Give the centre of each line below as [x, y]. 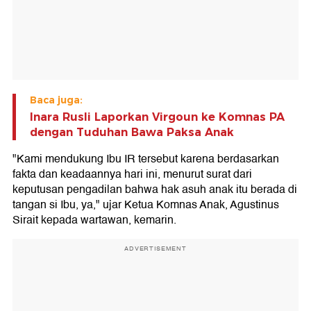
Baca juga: [56, 100]
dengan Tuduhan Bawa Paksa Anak [132, 133]
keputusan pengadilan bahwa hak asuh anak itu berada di [155, 190]
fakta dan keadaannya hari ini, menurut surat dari [132, 175]
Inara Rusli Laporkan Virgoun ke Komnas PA [157, 117]
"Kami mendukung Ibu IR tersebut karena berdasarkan [146, 159]
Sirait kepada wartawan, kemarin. [94, 220]
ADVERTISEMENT [155, 249]
